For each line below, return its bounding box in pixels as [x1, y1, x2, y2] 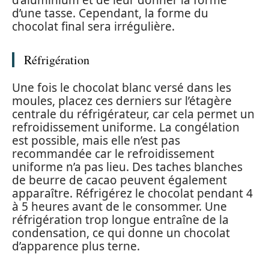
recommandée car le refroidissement [12, 145, 214, 162]
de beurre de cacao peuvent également [12, 172, 227, 188]
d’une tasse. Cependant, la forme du [12, 5, 208, 22]
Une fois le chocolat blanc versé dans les [12, 79, 231, 95]
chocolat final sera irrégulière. [12, 19, 175, 35]
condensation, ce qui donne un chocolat [12, 225, 230, 241]
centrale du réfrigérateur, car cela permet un [12, 106, 255, 122]
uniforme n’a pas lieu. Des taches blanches [12, 159, 243, 175]
